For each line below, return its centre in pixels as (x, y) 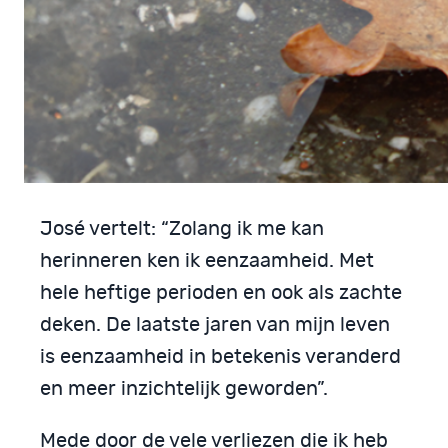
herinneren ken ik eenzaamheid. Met (207, 260)
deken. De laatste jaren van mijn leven (215, 324)
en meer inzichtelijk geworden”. (184, 388)
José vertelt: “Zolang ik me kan (182, 228)
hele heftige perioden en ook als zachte (221, 292)
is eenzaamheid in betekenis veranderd (220, 356)
